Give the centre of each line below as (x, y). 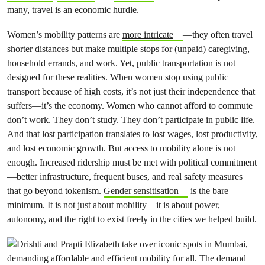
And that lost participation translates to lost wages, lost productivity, (132, 134)
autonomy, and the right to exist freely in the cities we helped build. (132, 219)
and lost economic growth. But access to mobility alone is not (121, 148)
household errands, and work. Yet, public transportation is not (121, 63)
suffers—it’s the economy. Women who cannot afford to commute (130, 106)
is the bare (208, 191)
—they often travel (217, 35)
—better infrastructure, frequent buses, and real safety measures (125, 177)
